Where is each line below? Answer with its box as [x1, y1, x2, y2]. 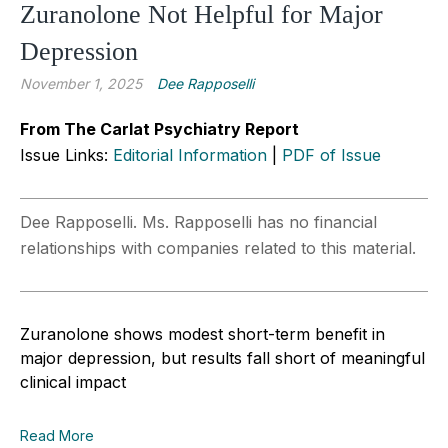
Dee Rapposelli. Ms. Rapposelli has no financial [20, 211, 377, 232]
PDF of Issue [282, 144, 381, 165]
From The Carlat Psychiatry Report [20, 118, 299, 139]
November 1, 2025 [20, 74, 142, 92]
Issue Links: [20, 144, 113, 165]
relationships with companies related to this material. [20, 237, 416, 258]
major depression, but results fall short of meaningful [20, 347, 425, 368]
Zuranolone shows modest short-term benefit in [20, 323, 385, 344]
